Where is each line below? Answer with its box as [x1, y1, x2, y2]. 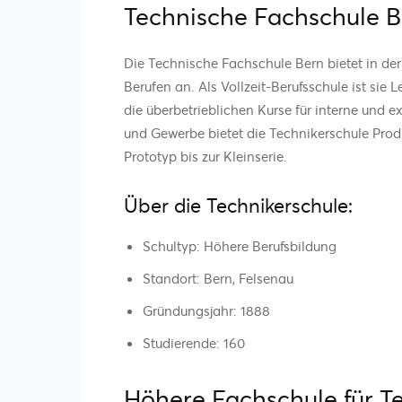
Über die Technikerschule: [124, 191, 353, 218]
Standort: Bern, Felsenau [143, 268, 293, 287]
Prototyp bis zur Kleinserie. [124, 146, 287, 165]
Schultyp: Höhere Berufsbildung [143, 236, 336, 255]
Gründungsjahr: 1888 [143, 301, 270, 319]
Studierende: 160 [143, 333, 245, 352]
